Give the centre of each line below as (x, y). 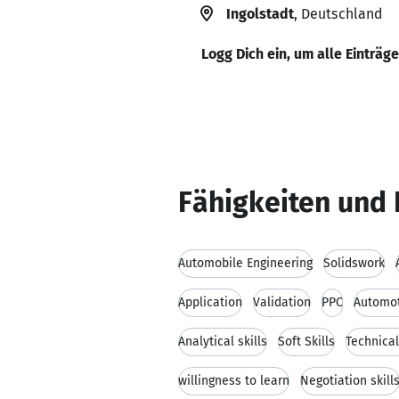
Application (210, 302)
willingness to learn (234, 381)
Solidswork (354, 263)
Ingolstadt (260, 14)
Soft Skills (306, 342)
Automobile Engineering (245, 263)
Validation (282, 302)
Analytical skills (223, 342)
